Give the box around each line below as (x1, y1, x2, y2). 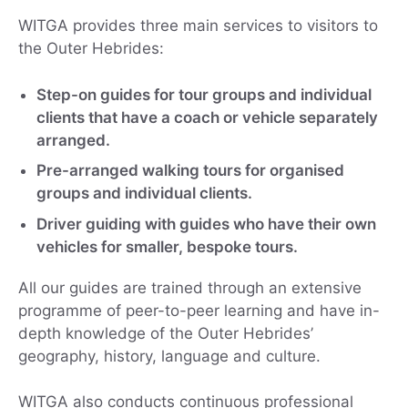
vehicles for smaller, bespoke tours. (36, 237, 298, 256)
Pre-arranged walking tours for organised (36, 161, 344, 180)
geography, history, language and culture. (18, 346, 321, 365)
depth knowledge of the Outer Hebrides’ (18, 323, 313, 342)
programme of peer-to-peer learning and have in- (18, 301, 380, 320)
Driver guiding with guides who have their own (36, 214, 376, 233)
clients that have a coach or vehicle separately (36, 107, 378, 127)
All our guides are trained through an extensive (18, 278, 362, 297)
